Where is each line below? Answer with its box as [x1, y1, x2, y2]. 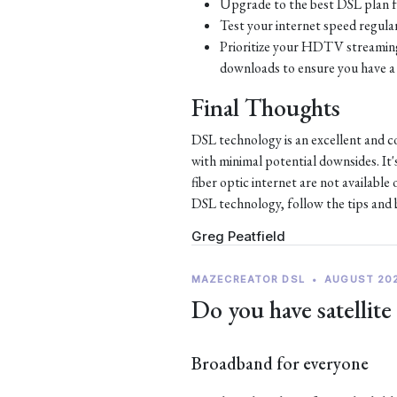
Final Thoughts [191, 91, 340, 123]
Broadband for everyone [191, 352, 369, 375]
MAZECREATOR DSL [191, 273, 305, 285]
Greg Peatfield [191, 228, 285, 245]
